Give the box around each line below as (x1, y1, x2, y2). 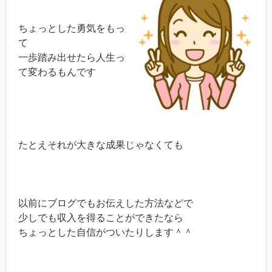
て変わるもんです (18, 67, 96, 77)
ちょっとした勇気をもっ (18, 23, 125, 33)
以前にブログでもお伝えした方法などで (18, 198, 193, 208)
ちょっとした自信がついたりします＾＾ (18, 227, 193, 237)
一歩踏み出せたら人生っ (18, 52, 125, 63)
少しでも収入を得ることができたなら (18, 212, 183, 223)
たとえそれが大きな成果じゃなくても (18, 140, 183, 150)
